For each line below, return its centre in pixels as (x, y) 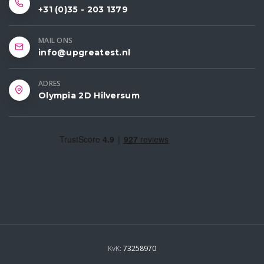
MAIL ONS (56, 41)
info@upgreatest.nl (85, 53)
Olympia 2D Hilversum (89, 96)
